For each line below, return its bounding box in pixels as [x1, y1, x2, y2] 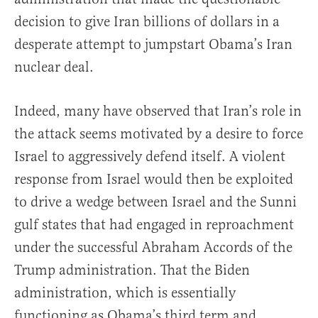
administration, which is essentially [14, 284, 236, 302]
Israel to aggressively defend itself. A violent [14, 148, 285, 165]
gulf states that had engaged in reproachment [14, 216, 294, 234]
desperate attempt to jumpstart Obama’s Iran [14, 35, 292, 53]
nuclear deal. [14, 58, 94, 76]
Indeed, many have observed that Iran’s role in [14, 102, 302, 120]
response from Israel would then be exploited [14, 170, 293, 188]
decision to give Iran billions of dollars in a [14, 13, 280, 31]
